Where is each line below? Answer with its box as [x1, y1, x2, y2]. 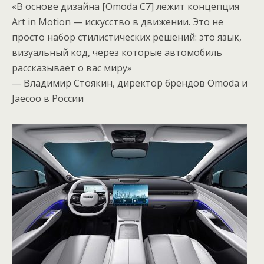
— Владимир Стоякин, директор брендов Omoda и [12, 77, 247, 90]
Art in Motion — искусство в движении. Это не [12, 15, 223, 28]
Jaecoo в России [12, 92, 84, 105]
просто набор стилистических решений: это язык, [12, 31, 242, 44]
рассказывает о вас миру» [12, 61, 132, 74]
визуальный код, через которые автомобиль [12, 46, 222, 59]
